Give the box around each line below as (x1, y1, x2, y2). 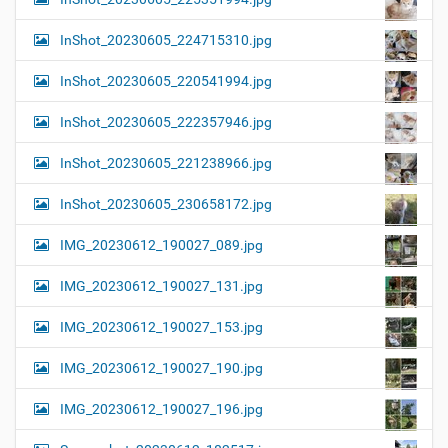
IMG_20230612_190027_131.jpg (60, 277, 263, 294)
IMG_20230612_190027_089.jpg (60, 236, 263, 253)
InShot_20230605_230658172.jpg (60, 195, 272, 212)
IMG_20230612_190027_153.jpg (60, 318, 263, 335)
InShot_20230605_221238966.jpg (60, 154, 272, 171)
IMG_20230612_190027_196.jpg (60, 400, 263, 417)
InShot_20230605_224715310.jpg (60, 31, 272, 48)
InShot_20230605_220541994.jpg (60, 72, 272, 89)
